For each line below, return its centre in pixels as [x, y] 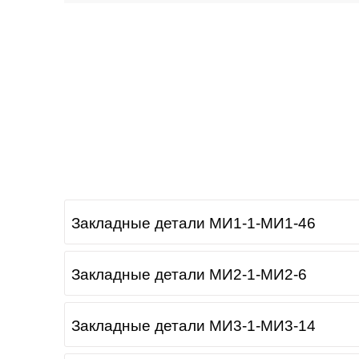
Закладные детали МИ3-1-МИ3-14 [193, 325]
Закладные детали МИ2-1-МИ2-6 [189, 274]
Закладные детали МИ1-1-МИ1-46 [193, 223]
